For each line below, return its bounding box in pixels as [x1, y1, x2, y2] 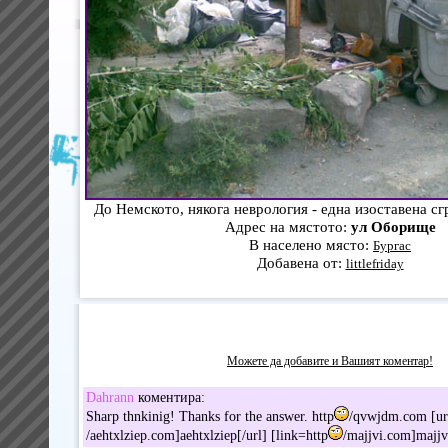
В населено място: [249, 235, 373, 253]
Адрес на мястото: [224, 217, 351, 235]
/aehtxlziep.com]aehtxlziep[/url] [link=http [85, 427, 328, 443]
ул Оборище [350, 217, 436, 235]
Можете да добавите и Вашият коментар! [227, 353, 433, 368]
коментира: [133, 389, 205, 405]
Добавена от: [256, 253, 346, 271]
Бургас [373, 237, 411, 253]
